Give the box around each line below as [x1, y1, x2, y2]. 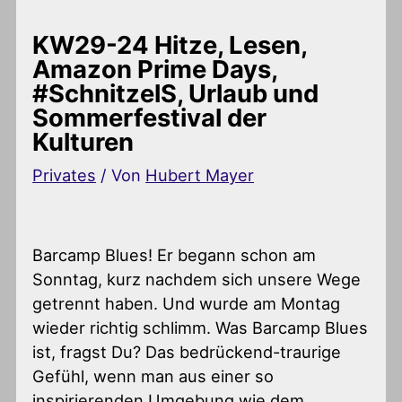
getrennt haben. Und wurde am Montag [32, 293, 341, 314]
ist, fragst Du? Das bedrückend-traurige [32, 342, 342, 363]
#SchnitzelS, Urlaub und [32, 77, 319, 109]
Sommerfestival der [32, 101, 267, 133]
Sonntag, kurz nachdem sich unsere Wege [32, 269, 362, 290]
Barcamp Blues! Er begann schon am [32, 245, 317, 266]
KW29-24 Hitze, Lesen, [32, 29, 308, 60]
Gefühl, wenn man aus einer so [32, 366, 275, 387]
